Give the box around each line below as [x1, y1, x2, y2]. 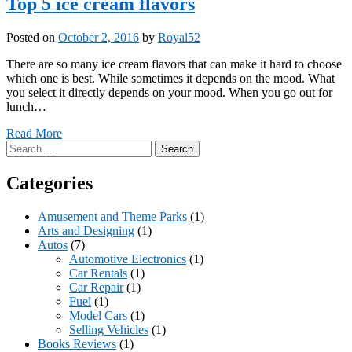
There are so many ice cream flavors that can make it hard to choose [6, 57, 342, 71]
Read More [6, 126, 62, 140]
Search [5, 139, 39, 153]
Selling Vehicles [69, 322, 148, 336]
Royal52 [158, 30, 200, 44]
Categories [6, 172, 93, 193]
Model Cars [69, 308, 127, 322]
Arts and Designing [38, 223, 134, 237]
